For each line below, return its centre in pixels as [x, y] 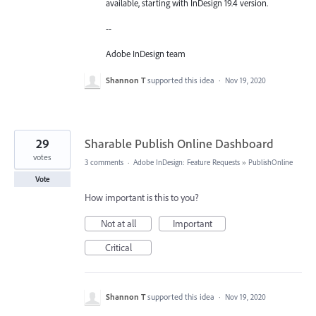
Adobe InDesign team [146, 54]
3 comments [104, 162]
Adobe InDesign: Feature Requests [187, 162]
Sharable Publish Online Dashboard [179, 143]
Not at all [118, 223]
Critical [118, 247]
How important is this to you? [142, 197]
